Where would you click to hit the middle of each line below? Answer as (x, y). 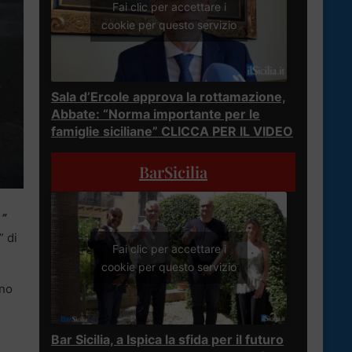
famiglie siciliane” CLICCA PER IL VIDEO (172, 131)
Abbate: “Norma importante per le (156, 114)
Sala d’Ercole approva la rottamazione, (169, 96)
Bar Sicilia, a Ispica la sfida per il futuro (167, 339)
